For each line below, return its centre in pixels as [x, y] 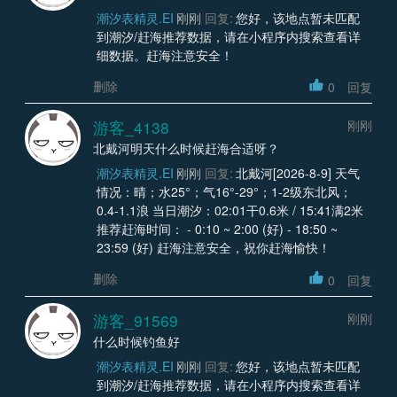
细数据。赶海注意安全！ [164, 54]
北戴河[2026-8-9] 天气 [298, 173]
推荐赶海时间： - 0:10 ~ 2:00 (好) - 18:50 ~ [217, 229]
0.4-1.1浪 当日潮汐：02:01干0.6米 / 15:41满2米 [230, 210]
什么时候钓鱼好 [136, 341]
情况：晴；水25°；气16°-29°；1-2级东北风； [224, 192]
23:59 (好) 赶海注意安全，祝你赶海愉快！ [213, 248]
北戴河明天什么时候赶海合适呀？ [186, 148]
